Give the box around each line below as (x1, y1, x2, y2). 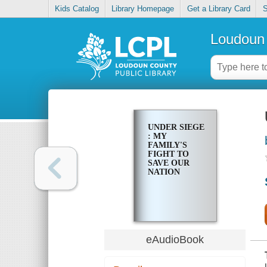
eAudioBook (146, 233, 204, 246)
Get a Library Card (187, 4, 250, 14)
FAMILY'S (147, 141, 187, 150)
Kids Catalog (55, 4, 100, 14)
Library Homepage (111, 4, 175, 14)
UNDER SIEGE (147, 123, 204, 132)
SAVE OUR (147, 159, 190, 168)
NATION (147, 167, 180, 177)
